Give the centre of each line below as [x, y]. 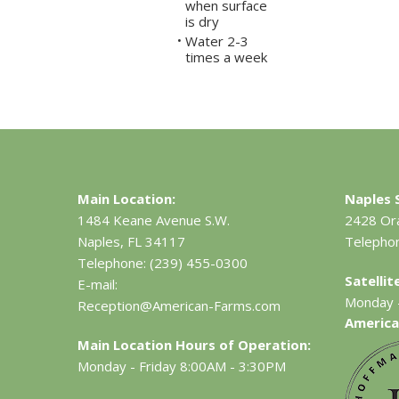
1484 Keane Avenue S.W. [154, 220]
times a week [226, 57]
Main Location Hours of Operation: [195, 345]
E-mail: [98, 285]
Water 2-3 [216, 41]
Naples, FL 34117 [132, 242]
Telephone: [112, 263]
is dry [202, 22]
